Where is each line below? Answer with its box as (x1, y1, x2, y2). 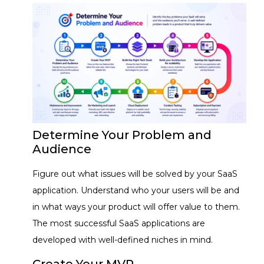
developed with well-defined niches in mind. (32, 235, 213, 246)
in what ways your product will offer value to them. (32, 202, 240, 213)
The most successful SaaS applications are (32, 218, 205, 229)
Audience (32, 142, 91, 157)
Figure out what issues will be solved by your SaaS (32, 169, 237, 180)
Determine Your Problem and (32, 128, 212, 143)
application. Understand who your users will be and (32, 185, 239, 196)
